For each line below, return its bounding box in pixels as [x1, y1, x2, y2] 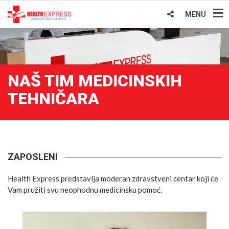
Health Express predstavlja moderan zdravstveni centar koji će [8, 174, 218, 183]
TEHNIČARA [8, 89, 99, 108]
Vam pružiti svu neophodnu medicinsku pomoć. [8, 185, 162, 194]
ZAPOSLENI [8, 151, 58, 162]
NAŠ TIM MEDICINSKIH [8, 71, 182, 90]
